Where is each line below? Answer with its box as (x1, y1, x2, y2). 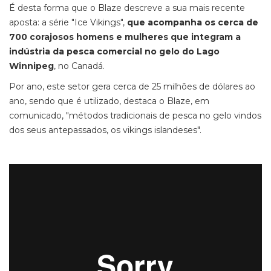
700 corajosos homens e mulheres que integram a (9, 31, 241, 42)
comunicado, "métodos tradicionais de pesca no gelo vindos (9, 110, 261, 121)
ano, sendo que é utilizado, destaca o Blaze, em (9, 96, 209, 106)
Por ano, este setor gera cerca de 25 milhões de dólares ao (9, 81, 255, 92)
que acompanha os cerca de (127, 17, 258, 28)
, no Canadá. (54, 60, 105, 71)
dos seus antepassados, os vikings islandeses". (9, 125, 201, 135)
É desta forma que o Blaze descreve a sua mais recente (9, 2, 245, 13)
